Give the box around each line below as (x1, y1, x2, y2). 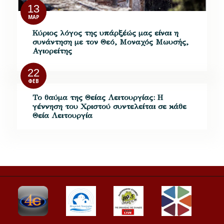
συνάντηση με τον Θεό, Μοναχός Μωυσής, (32, 37, 188, 47)
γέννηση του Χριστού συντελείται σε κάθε (32, 101, 186, 111)
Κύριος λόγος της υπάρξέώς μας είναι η (32, 28, 178, 38)
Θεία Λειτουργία (32, 110, 92, 120)
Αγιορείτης (32, 46, 72, 56)
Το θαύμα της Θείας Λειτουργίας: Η (32, 92, 163, 102)
